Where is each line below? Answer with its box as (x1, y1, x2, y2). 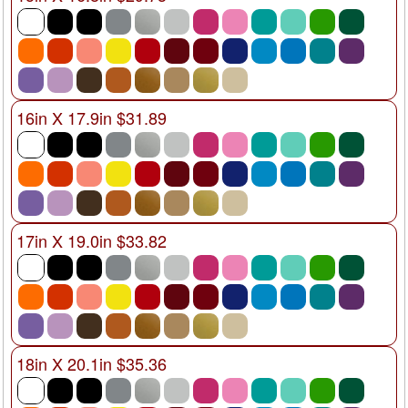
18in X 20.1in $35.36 (16, 352, 167, 376)
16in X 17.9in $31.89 (16, 106, 167, 130)
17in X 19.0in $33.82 (16, 229, 167, 253)
